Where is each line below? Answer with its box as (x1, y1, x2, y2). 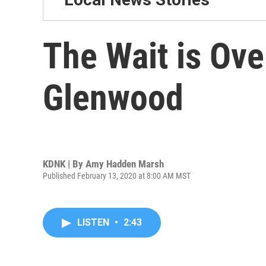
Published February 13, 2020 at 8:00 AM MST (43, 170, 191, 180)
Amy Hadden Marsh (85, 157, 164, 170)
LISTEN (77, 217, 112, 228)
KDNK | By (43, 157, 85, 170)
